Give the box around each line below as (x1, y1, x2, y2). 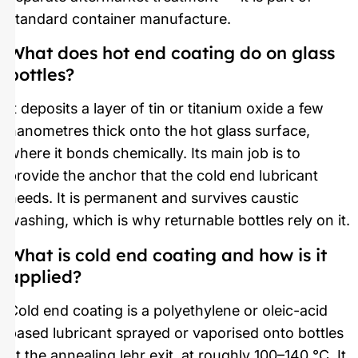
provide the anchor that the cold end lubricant (8, 167, 318, 185)
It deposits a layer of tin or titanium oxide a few (8, 100, 324, 117)
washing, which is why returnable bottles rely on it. (8, 212, 350, 229)
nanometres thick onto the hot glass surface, (8, 122, 310, 140)
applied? (8, 265, 82, 287)
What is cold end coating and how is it (8, 243, 327, 265)
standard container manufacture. (8, 10, 231, 27)
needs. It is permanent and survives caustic (8, 189, 299, 207)
